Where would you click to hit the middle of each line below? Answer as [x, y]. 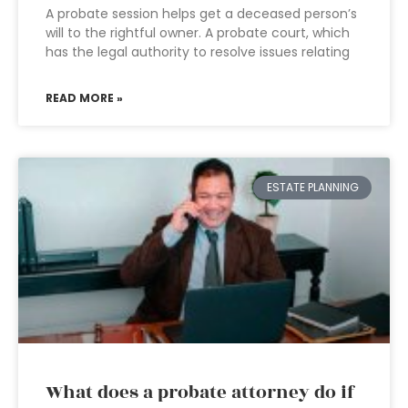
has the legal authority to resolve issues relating [198, 52]
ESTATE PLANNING [312, 188]
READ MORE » [84, 98]
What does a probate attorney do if [200, 393]
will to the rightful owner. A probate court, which [198, 33]
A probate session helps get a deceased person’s [201, 14]
